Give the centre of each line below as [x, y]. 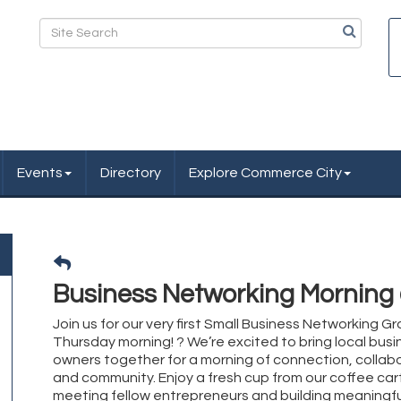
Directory [130, 173]
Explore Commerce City [266, 173]
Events [40, 173]
